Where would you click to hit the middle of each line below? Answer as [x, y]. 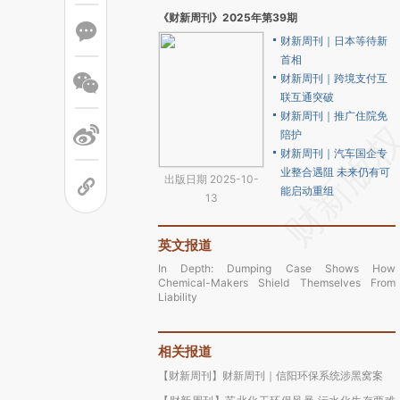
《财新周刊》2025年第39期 [228, 17]
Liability [178, 297]
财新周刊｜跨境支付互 [334, 78]
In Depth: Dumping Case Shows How [277, 268]
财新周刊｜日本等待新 [334, 41]
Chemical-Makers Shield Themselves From [277, 283]
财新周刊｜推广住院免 [334, 116]
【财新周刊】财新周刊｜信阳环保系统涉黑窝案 [271, 375]
